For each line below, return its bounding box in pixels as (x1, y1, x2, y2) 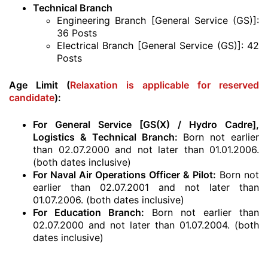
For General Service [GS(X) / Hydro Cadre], (33, 118, 259, 130)
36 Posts (57, 27, 97, 39)
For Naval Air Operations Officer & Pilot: (33, 169, 216, 181)
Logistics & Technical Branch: (33, 131, 178, 143)
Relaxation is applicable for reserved (70, 79, 259, 91)
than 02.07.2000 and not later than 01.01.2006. (33, 144, 259, 156)
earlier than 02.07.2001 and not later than (33, 181, 259, 193)
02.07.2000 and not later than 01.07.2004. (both (33, 219, 259, 231)
